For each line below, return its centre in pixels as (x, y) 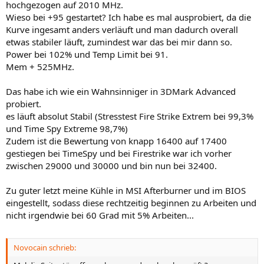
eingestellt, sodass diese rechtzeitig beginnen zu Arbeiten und (131, 202)
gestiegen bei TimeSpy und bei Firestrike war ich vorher (119, 153)
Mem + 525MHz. (40, 66)
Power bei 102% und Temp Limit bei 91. (87, 54)
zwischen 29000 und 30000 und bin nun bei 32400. (111, 165)
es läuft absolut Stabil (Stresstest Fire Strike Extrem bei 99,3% (130, 116)
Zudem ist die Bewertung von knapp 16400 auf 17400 (116, 141)
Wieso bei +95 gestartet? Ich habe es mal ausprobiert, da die (128, 17)
